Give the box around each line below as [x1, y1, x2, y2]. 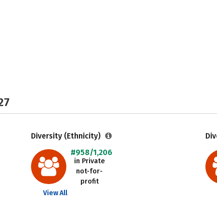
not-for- [76, 167, 103, 175]
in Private [74, 157, 105, 165]
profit [80, 177, 99, 186]
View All [43, 189, 67, 197]
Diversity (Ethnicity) [31, 131, 103, 140]
